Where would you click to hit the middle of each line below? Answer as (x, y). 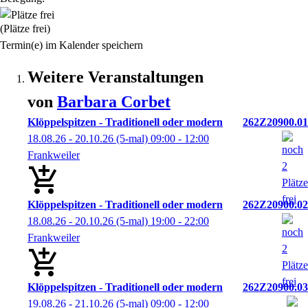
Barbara (89, 102)
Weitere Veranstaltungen (115, 77)
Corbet (146, 102)
